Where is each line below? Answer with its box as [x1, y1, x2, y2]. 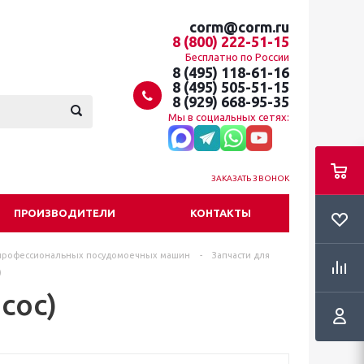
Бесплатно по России [185, 51, 289, 63]
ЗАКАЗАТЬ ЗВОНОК [210, 174, 289, 183]
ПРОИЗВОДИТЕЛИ [14, 207, 115, 219]
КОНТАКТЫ [190, 207, 251, 219]
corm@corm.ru [189, 19, 289, 35]
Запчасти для [212, 250, 270, 260]
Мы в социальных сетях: [168, 111, 289, 123]
